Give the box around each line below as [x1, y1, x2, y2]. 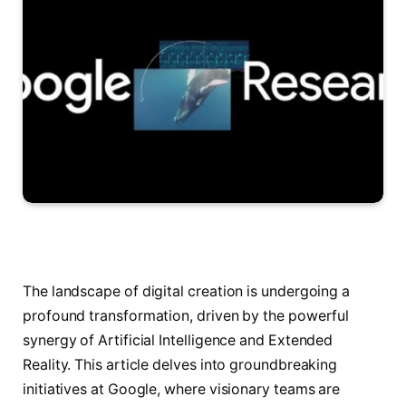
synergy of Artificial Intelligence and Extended [23, 331, 333, 349]
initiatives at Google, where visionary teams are [23, 380, 341, 398]
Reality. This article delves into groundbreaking [23, 355, 338, 373]
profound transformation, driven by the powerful [23, 306, 350, 324]
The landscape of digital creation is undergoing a [23, 282, 351, 300]
